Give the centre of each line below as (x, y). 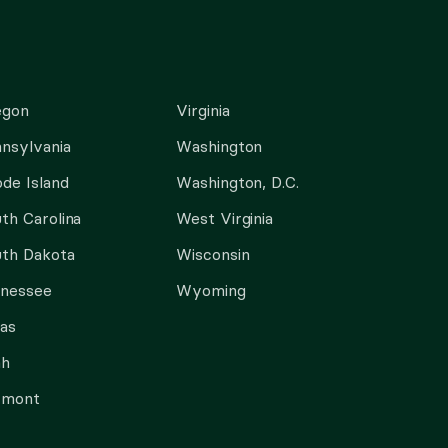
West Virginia (225, 218)
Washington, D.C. (237, 182)
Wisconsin (213, 254)
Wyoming (211, 290)
